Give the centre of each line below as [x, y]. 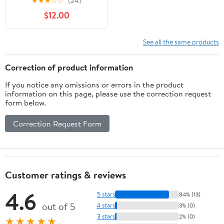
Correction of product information [69, 67]
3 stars [106, 216]
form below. [25, 102]
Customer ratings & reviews [65, 174]
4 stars [106, 205]
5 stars [106, 194]
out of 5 [58, 206]
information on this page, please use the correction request [108, 93]
